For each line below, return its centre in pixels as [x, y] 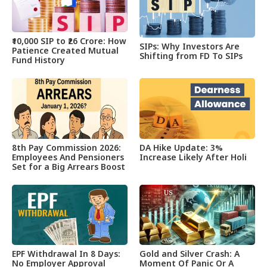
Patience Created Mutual [65, 52]
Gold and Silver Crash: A [190, 255]
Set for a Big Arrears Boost [69, 167]
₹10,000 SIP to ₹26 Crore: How [69, 42]
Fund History [38, 61]
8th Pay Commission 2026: [66, 148]
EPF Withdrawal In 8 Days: [66, 255]
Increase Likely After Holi [193, 158]
